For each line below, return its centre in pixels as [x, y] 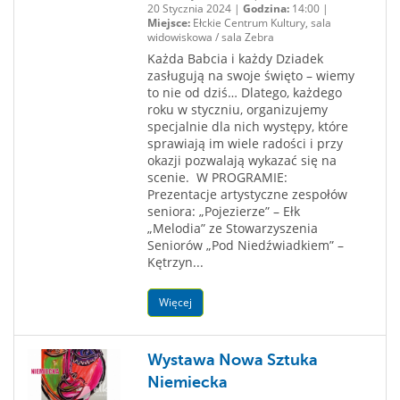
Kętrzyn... [175, 262]
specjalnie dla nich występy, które [247, 126]
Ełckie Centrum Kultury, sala [260, 23]
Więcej [175, 302]
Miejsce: [168, 23]
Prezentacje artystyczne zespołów [247, 194]
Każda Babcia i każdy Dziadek [235, 58]
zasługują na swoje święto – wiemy [250, 75]
